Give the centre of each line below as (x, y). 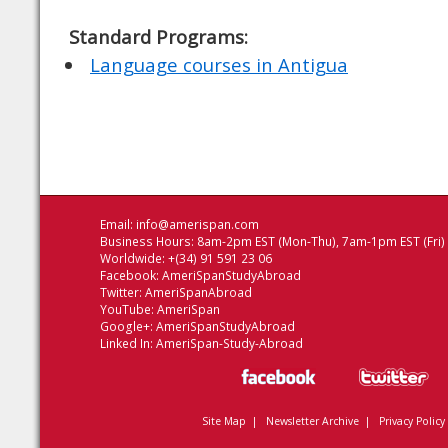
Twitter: (122, 292)
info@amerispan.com (197, 224)
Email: (118, 224)
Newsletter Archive (312, 421)
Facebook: (131, 275)
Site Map (223, 421)
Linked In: (128, 343)
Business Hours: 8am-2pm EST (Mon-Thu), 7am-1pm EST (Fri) (272, 241)
